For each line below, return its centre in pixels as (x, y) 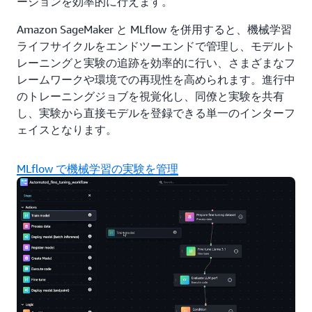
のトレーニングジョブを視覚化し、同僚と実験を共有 (150, 96)
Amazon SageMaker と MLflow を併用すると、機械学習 (154, 29)
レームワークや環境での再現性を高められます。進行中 (156, 79)
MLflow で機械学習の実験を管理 (97, 168)
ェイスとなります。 (67, 129)
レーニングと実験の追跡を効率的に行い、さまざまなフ (156, 62)
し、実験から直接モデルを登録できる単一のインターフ (156, 112)
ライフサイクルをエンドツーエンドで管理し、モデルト (156, 46)
